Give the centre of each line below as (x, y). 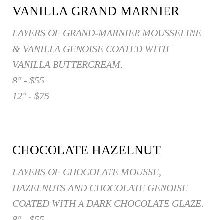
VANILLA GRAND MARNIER (96, 11)
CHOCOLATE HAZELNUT (86, 150)
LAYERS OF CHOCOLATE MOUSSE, (87, 172)
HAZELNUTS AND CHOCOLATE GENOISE (100, 188)
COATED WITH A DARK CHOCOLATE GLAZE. (108, 204)
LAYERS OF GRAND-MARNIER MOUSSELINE (107, 33)
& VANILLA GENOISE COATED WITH (91, 49)
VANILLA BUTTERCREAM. (68, 65)
